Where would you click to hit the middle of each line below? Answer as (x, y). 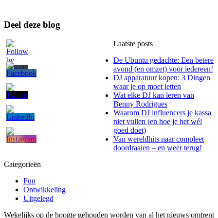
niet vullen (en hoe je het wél (158, 121)
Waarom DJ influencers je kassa (162, 112)
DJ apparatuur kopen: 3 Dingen (162, 77)
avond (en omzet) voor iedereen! (163, 69)
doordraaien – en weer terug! (158, 147)
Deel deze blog (32, 24)
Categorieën (22, 164)
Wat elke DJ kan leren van (154, 95)
